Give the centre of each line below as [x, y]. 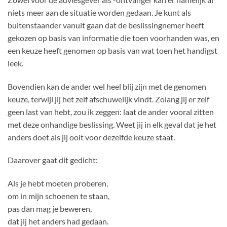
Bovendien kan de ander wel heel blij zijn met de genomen [107, 86]
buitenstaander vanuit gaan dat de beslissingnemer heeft [106, 25]
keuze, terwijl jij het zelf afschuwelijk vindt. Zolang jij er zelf [108, 99]
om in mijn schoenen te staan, [59, 196]
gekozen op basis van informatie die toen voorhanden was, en [113, 37]
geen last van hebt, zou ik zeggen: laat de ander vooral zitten [111, 111]
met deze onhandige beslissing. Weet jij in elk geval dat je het [112, 124]
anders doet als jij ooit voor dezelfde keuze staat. [91, 137]
